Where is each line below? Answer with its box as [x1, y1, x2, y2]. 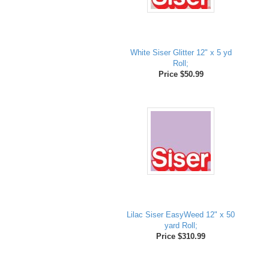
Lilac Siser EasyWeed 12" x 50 [127, 210, 235, 220]
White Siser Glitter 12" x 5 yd [130, 48, 232, 58]
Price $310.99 [156, 232, 206, 241]
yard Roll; [164, 221, 198, 231]
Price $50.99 [158, 70, 204, 79]
